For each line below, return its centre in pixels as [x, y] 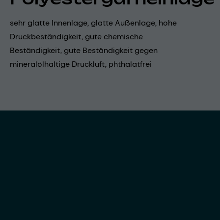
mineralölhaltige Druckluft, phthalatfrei [81, 64]
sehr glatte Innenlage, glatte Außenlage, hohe [93, 23]
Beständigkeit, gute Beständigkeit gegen [84, 51]
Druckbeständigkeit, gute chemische [76, 37]
